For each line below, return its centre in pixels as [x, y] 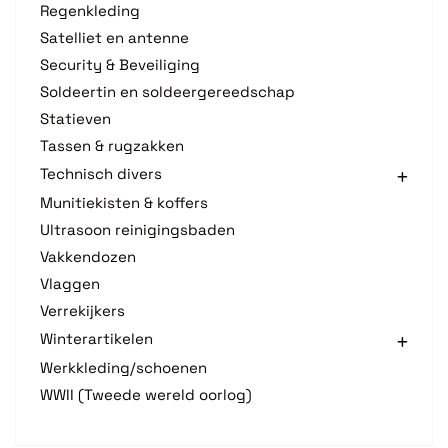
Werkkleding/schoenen [123, 367]
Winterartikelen [96, 339]
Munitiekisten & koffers [124, 202]
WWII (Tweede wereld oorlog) [146, 394]
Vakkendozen [88, 256]
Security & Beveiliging [120, 64]
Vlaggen [70, 283]
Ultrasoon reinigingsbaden [137, 229]
